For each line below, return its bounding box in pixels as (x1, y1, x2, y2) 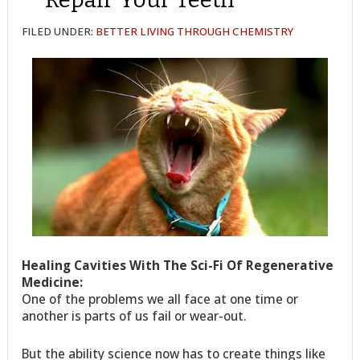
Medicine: (22, 272, 84, 291)
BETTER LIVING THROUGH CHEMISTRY (96, 24, 294, 39)
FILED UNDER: (22, 24, 96, 39)
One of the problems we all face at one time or (22, 289, 299, 308)
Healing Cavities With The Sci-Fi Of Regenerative (22, 256, 334, 274)
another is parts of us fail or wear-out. (22, 306, 247, 325)
